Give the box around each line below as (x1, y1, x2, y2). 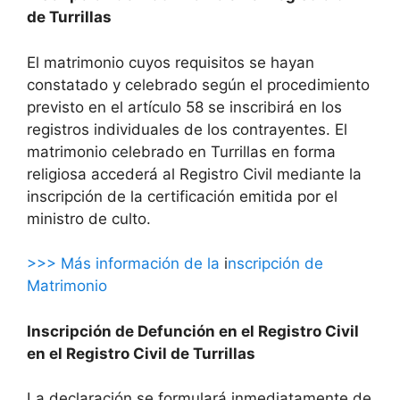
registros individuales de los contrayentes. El (27, 120, 347, 138)
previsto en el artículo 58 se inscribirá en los (27, 97, 342, 116)
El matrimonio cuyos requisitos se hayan (27, 53, 314, 71)
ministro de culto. (27, 209, 151, 228)
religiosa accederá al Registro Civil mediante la (27, 164, 362, 183)
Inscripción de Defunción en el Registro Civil (27, 321, 359, 340)
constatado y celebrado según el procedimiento (27, 75, 370, 94)
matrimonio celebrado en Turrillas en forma (27, 142, 336, 161)
